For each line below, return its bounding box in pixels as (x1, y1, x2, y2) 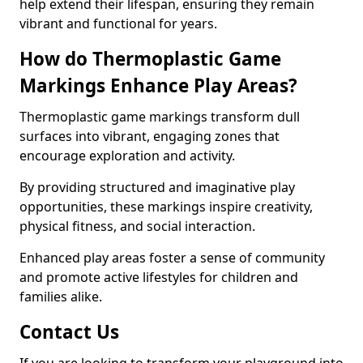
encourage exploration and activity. (19, 147, 235, 164)
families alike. (19, 288, 102, 305)
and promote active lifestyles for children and (19, 268, 298, 286)
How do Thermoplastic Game (19, 46, 281, 71)
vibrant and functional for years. (19, 15, 217, 32)
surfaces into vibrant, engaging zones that (19, 127, 280, 145)
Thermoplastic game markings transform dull (19, 108, 300, 126)
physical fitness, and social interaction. (19, 217, 255, 235)
